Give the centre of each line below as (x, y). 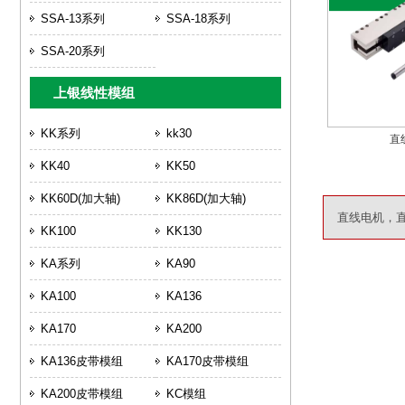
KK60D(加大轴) (80, 198)
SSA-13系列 (73, 19)
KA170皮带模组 (207, 361)
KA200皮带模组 (82, 394)
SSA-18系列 (198, 19)
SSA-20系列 (73, 51)
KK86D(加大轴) (206, 198)
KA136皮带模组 (82, 361)
